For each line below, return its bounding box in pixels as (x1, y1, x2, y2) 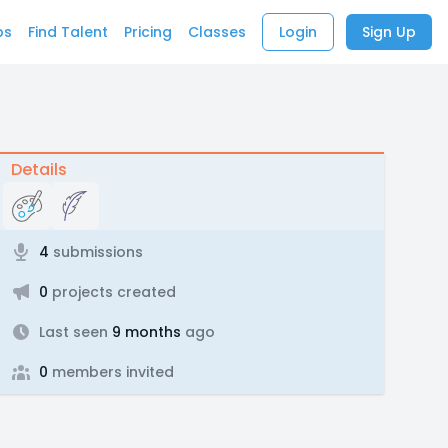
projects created (47, 282, 176, 302)
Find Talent (28, 22, 108, 42)
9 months (107, 322, 181, 342)
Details (10, 158, 67, 181)
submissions (48, 242, 143, 262)
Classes (188, 22, 246, 42)
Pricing (124, 22, 172, 42)
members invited (47, 362, 174, 382)
